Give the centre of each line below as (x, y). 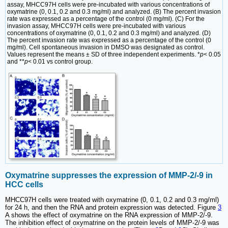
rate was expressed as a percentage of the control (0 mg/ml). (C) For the (106, 19)
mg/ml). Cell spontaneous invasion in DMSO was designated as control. (106, 47)
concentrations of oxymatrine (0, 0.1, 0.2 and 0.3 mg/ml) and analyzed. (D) (109, 33)
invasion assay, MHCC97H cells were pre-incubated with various (96, 26)
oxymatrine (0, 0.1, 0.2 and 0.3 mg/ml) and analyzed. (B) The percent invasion (114, 11)
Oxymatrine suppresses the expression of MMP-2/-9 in (109, 175)
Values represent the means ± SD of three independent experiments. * (104, 54)
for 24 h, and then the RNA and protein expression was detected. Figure (111, 207)
